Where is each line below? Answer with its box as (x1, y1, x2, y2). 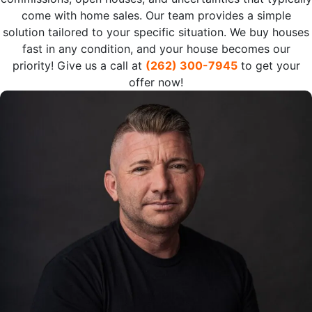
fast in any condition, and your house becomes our (22, 41, 290, 56)
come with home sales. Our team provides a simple (21, 8, 291, 22)
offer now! (129, 75, 183, 89)
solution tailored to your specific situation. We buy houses (3, 24, 309, 39)
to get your (237, 58, 300, 72)
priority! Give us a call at (12, 58, 146, 72)
